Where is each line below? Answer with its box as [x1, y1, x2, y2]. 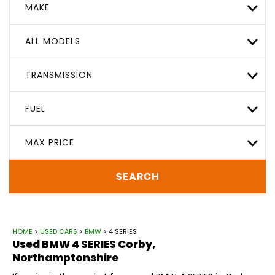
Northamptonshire [12, 250, 118, 265]
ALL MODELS [25, 35, 80, 47]
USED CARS [40, 227, 77, 236]
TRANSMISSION [25, 69, 93, 81]
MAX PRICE [25, 136, 74, 149]
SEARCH [115, 171, 160, 182]
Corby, [116, 237, 155, 252]
